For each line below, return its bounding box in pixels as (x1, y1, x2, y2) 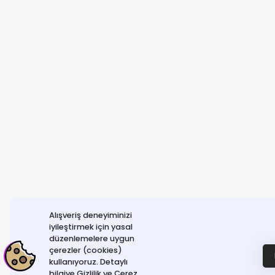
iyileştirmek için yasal (49, 221, 133, 232)
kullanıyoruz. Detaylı (49, 256, 128, 267)
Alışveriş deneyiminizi (49, 209, 132, 220)
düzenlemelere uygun (49, 233, 134, 244)
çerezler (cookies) (49, 244, 122, 255)
